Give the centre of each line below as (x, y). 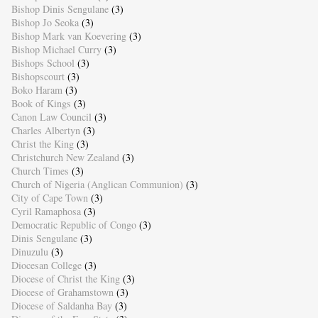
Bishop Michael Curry (56, 50)
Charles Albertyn (45, 131)
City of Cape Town (49, 198)
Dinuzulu (29, 252)
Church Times (40, 171)
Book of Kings (41, 104)
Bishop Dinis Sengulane (60, 9)
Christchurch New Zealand (65, 158)
